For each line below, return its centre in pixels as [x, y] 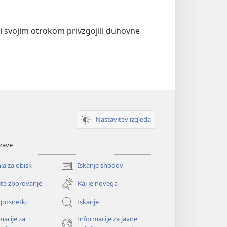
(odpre [71, 170]
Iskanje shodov [100, 165]
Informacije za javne [107, 219]
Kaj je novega [97, 184]
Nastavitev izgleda [123, 119]
